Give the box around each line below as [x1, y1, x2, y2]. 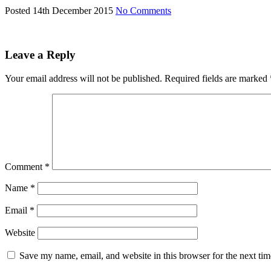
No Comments [116, 5, 171, 16]
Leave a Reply [5, 48, 76, 62]
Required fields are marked [165, 73, 270, 83]
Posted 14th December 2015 [5, 5, 116, 16]
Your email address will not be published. [5, 73, 162, 83]
